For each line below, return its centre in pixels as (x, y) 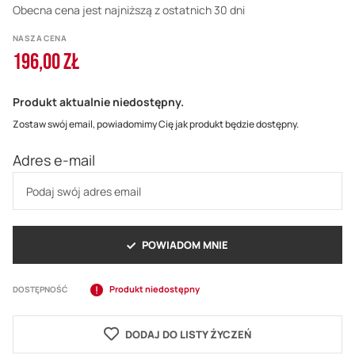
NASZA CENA (40, 38)
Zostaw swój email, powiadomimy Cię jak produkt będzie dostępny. (156, 124)
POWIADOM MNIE (185, 245)
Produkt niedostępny (155, 289)
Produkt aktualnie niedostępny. (98, 102)
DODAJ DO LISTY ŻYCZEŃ (188, 335)
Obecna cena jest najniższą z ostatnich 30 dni (129, 10)
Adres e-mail (54, 160)
